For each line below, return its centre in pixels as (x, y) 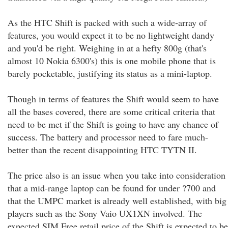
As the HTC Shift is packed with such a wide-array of (107, 22)
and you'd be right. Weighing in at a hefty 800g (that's (107, 48)
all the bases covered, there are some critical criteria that (111, 111)
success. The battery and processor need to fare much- (108, 137)
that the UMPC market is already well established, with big (117, 201)
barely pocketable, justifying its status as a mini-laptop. (110, 73)
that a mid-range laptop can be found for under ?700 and (112, 188)
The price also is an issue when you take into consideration (117, 175)
